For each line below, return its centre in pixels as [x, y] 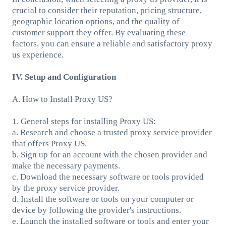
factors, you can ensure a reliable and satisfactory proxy [112, 43]
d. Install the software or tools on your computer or [103, 199]
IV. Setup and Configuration [64, 77]
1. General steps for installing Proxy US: [84, 121]
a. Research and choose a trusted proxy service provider [112, 132]
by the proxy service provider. [66, 188]
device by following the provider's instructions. [96, 210]
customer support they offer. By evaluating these [99, 32]
